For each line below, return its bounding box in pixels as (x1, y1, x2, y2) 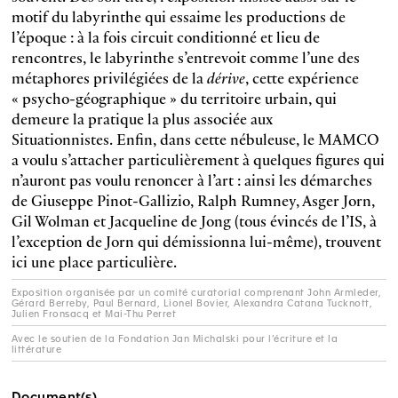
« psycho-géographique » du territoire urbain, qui (11, 86, 337, 109)
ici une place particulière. (11, 250, 177, 273)
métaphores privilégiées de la (11, 66, 207, 89)
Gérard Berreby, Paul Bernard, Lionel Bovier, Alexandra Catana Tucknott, (11, 297, 373, 308)
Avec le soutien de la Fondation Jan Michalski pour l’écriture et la (11, 333, 338, 345)
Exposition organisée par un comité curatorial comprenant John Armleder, (11, 286, 382, 298)
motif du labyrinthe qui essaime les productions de (11, 4, 346, 28)
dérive (206, 66, 245, 89)
